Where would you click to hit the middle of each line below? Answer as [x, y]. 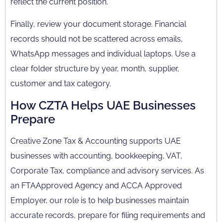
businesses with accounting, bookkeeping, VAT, [96, 156]
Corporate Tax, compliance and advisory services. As [107, 171]
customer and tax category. [61, 83]
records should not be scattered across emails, [97, 39]
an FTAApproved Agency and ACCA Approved [96, 186]
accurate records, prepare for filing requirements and [108, 215]
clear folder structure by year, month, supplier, [95, 69]
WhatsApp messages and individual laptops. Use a [103, 54]
